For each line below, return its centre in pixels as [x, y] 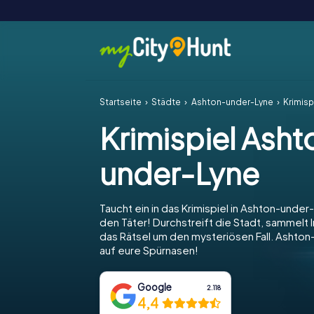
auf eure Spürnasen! [149, 250]
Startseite [121, 102]
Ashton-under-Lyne [232, 102]
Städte [166, 102]
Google [155, 287]
